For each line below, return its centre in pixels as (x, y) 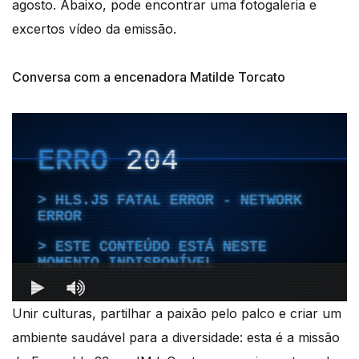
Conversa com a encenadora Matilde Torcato (149, 77)
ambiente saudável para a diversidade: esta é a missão (176, 337)
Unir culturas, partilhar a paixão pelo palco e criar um (177, 313)
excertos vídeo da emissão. (94, 28)
